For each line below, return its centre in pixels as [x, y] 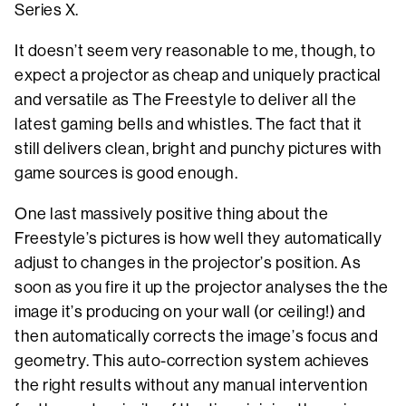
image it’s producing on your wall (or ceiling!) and [190, 311]
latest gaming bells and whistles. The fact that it [189, 124]
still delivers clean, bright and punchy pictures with [198, 148]
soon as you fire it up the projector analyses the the [202, 287]
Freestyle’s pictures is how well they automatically [198, 238]
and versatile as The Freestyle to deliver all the [186, 99]
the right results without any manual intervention [192, 385]
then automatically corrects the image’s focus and [197, 336]
